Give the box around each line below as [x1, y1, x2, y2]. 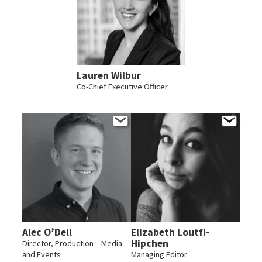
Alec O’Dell [22, 225, 72, 239]
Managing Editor [131, 249, 187, 260]
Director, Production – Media [22, 237, 122, 249]
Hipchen [131, 236, 168, 250]
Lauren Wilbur [76, 69, 141, 82]
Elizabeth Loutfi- [131, 225, 209, 239]
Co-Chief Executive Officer [76, 81, 168, 92]
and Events [22, 249, 61, 260]
